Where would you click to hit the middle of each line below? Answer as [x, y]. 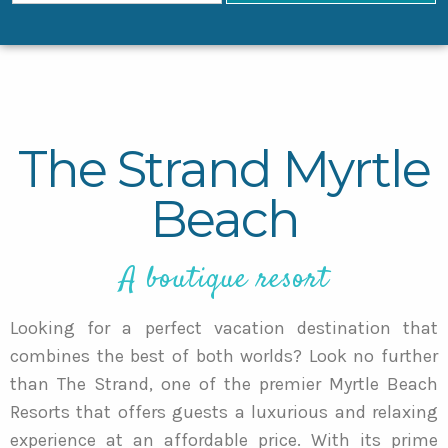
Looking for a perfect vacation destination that [224, 327]
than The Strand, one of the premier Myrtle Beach [224, 383]
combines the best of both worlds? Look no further [224, 355]
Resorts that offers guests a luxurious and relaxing [224, 411]
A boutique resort [224, 279]
